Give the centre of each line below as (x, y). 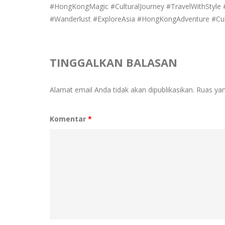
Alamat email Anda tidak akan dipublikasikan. (122, 90)
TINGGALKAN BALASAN (113, 62)
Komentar (69, 119)
